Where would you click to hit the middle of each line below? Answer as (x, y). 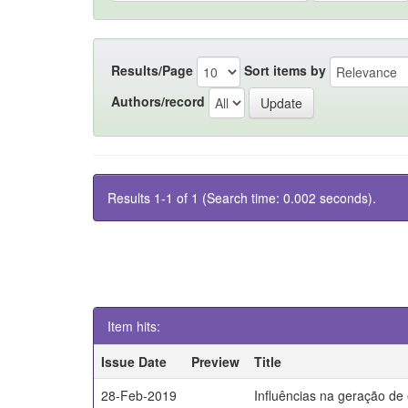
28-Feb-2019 (139, 395)
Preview (216, 362)
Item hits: (134, 326)
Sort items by (285, 70)
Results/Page (152, 70)
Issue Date (134, 362)
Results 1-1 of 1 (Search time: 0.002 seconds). (242, 198)
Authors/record (158, 101)
